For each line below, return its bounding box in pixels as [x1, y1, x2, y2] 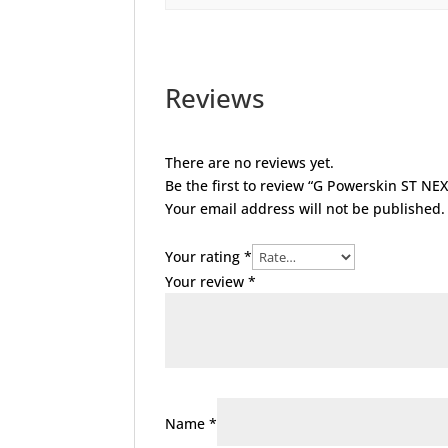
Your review [165, 272, 249, 291]
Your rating [165, 247, 245, 266]
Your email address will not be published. [165, 199, 446, 218]
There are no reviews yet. [165, 153, 335, 172]
